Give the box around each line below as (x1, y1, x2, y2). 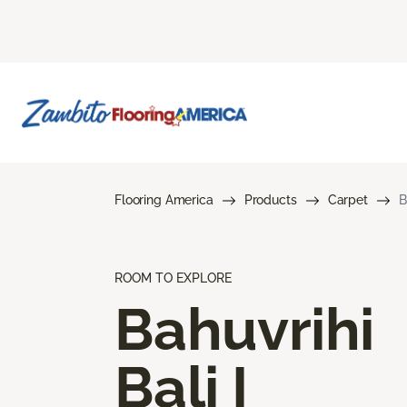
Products (243, 192, 297, 207)
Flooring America (114, 192, 213, 207)
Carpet (327, 192, 368, 207)
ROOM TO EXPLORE (114, 270, 232, 285)
